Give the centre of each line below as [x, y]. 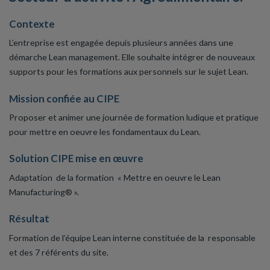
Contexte [32, 24]
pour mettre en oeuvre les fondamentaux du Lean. [105, 132]
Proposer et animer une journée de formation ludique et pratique [134, 118]
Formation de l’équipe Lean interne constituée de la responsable [132, 237]
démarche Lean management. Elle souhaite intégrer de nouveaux [132, 57]
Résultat [29, 219]
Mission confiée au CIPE [64, 98]
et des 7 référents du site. [59, 252]
